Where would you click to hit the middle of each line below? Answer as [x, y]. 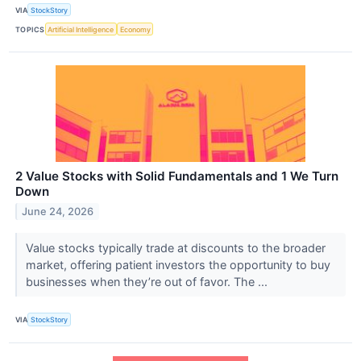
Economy [135, 29]
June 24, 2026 [58, 212]
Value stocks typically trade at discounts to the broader [175, 248]
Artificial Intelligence [81, 29]
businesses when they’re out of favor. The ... [148, 282]
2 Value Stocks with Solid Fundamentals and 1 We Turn [177, 176]
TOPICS [30, 29]
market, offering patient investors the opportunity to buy [178, 265]
